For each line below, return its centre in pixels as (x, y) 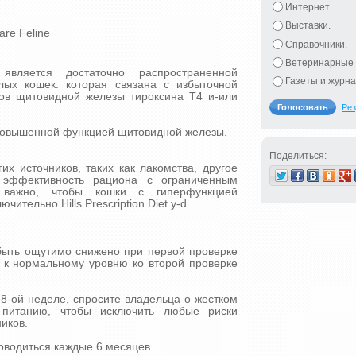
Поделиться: (298, 155)
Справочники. (316, 44)
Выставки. (308, 26)
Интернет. (308, 7)
